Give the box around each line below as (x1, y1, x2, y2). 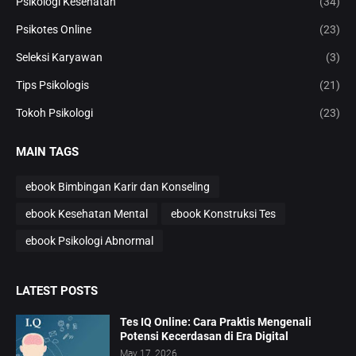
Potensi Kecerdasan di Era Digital (120, 330, 288, 343)
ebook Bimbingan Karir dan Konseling (25, 180, 210, 193)
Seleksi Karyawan (16, 51, 103, 64)
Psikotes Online (16, 23, 91, 37)
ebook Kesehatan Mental (25, 207, 148, 220)
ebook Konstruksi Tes (171, 207, 276, 220)
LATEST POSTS (16, 284, 98, 299)
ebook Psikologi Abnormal (25, 234, 153, 247)
